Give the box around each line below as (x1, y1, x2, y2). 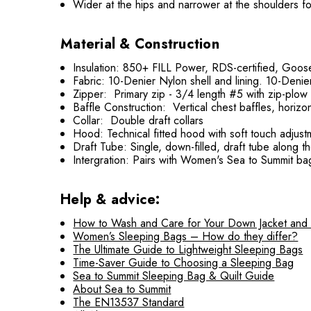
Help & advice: (60, 190, 160, 210)
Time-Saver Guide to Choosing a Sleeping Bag (73, 255, 294, 271)
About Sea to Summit (73, 281, 171, 297)
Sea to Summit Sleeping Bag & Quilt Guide (73, 268, 275, 284)
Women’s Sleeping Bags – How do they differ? (73, 228, 299, 244)
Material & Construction (60, 34, 219, 54)
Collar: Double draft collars (73, 112, 204, 128)
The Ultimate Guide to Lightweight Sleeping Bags (73, 242, 303, 258)
